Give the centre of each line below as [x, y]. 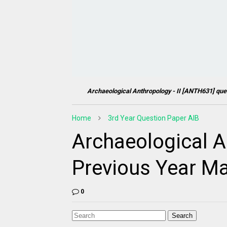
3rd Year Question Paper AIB [154, 118]
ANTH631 [198, 91]
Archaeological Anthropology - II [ [128, 91]
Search [182, 215]
